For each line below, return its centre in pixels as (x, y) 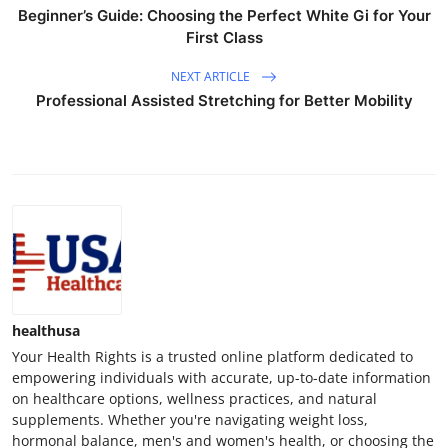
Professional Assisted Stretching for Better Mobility (224, 101)
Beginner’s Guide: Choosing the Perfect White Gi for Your (224, 16)
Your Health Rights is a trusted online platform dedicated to (212, 357)
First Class (224, 38)
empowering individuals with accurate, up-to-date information (221, 378)
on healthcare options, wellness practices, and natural (194, 399)
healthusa (46, 331)
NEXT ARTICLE (212, 76)
